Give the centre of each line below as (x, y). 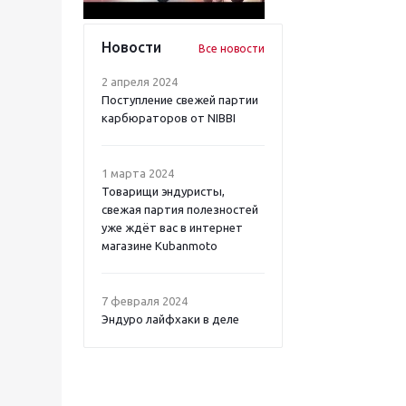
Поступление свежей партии (180, 100)
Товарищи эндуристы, (163, 191)
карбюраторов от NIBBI (169, 118)
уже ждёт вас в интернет (172, 227)
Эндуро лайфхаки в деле (170, 319)
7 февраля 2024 (145, 301)
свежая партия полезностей (180, 209)
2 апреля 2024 (140, 82)
